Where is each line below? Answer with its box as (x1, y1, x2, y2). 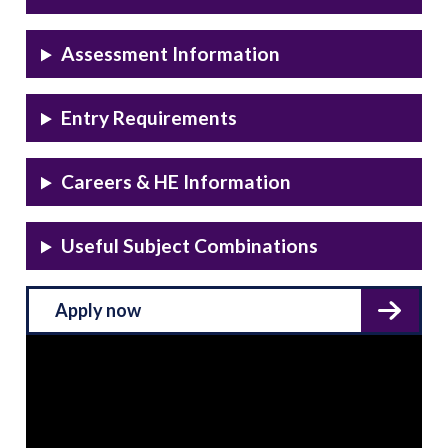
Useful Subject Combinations (61, 234, 319, 258)
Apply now (54, 299, 141, 322)
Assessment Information (61, 42, 281, 66)
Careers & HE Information (61, 170, 292, 194)
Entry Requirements (61, 106, 238, 130)
